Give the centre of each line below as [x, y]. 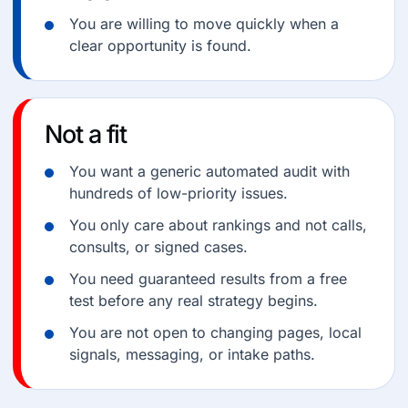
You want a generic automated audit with [209, 171]
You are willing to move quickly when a [204, 24]
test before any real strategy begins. [194, 301]
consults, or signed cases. [158, 247]
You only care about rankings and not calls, [218, 225]
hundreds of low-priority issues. [178, 193]
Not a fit [86, 134]
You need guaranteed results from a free [208, 279]
